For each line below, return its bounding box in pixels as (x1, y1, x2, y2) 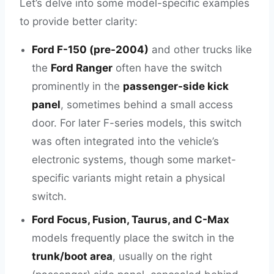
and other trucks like (149, 43, 252, 56)
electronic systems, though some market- (32, 154, 236, 166)
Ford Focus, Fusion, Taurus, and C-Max (32, 213, 229, 226)
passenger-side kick (123, 80, 229, 92)
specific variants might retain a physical (32, 172, 225, 184)
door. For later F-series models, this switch (32, 117, 242, 129)
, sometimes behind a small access (61, 98, 233, 111)
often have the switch (113, 62, 222, 74)
